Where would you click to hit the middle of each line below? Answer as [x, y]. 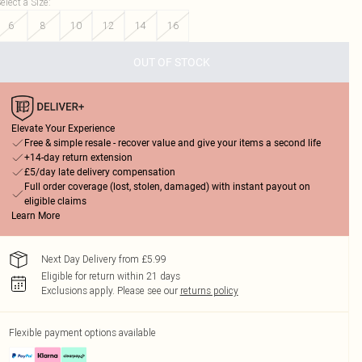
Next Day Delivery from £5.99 [103, 259]
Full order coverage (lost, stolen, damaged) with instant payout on [167, 187]
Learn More [35, 216]
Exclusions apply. [78, 290]
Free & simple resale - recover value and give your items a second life [172, 143]
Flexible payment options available [82, 333]
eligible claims [55, 201]
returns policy [209, 290]
